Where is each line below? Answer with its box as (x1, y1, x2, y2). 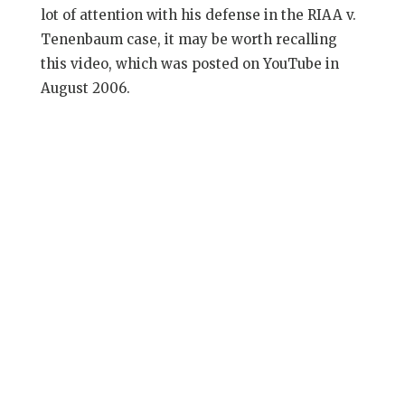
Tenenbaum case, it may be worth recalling (40, 31, 337, 48)
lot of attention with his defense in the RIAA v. (40, 6, 356, 24)
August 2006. (40, 80, 130, 97)
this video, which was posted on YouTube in (40, 55, 339, 72)
